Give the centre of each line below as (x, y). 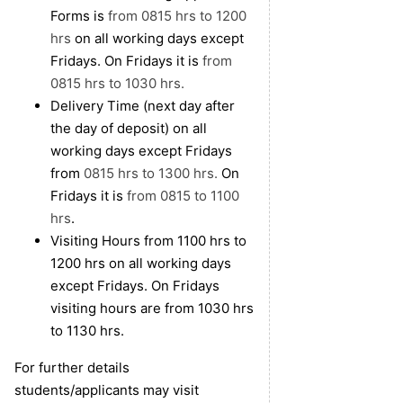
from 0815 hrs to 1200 (177, 16)
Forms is (79, 16)
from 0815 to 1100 (183, 196)
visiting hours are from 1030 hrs (152, 309)
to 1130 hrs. (87, 331)
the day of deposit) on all (129, 129)
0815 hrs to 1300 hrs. (151, 174)
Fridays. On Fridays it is (126, 61)
